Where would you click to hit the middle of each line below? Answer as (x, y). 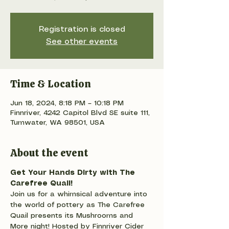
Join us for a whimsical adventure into (80, 194)
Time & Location (51, 84)
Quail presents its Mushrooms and (73, 216)
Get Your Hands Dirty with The (74, 173)
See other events (82, 42)
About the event (49, 153)
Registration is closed (82, 29)
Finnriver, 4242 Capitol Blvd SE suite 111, (80, 113)
